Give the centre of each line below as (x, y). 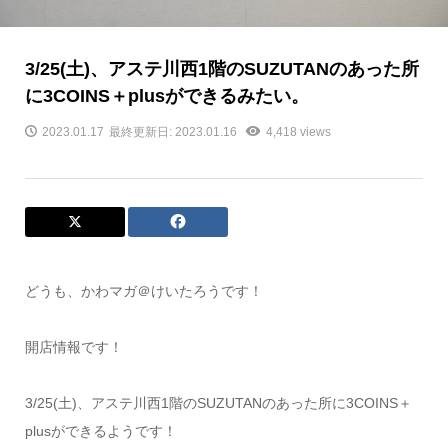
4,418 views (298, 131)
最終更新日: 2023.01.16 (172, 131)
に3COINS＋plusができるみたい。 (166, 95)
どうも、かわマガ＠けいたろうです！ (143, 290)
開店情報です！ (73, 346)
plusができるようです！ (100, 430)
